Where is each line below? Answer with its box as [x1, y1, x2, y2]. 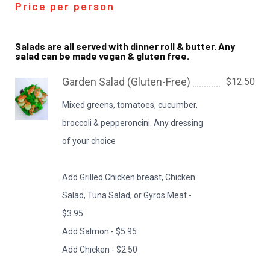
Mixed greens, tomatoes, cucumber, [62, 100, 198, 110]
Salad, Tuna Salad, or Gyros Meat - [62, 190, 192, 200]
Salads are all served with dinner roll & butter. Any [15, 40, 235, 52]
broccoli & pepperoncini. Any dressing [62, 118, 204, 128]
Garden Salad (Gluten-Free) [62, 75, 191, 88]
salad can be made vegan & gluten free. [15, 50, 189, 61]
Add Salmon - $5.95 [62, 227, 137, 236]
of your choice [62, 136, 116, 146]
